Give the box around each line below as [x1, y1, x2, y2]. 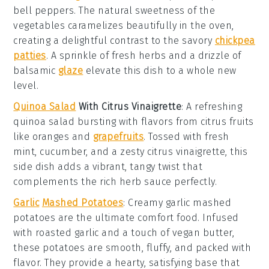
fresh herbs [111, 49, 166, 61]
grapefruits [92, 130, 144, 142]
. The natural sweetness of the [74, 4, 216, 16]
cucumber [40, 145, 86, 157]
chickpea [214, 34, 255, 46]
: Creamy [123, 196, 166, 208]
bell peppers [13, 4, 74, 16]
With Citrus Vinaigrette [76, 100, 182, 112]
